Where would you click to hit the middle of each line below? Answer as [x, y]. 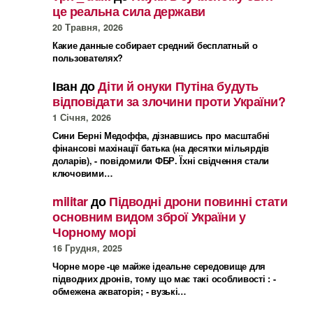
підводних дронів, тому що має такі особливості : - [164, 279]
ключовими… [83, 174]
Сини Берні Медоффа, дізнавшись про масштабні [161, 136]
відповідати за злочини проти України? [169, 102]
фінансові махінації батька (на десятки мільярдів [161, 148]
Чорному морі [94, 232]
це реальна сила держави [129, 12]
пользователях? [88, 58]
